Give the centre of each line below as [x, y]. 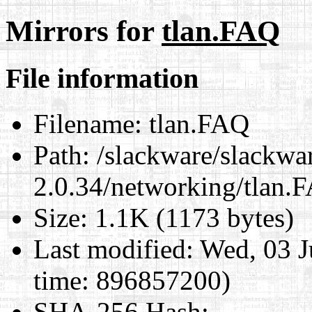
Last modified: [114, 249]
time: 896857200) [132, 280]
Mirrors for [84, 31]
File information [102, 78]
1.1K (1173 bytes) [191, 217]
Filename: [88, 123]
